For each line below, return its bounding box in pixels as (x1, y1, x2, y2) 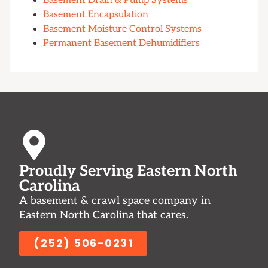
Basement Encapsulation (43, 8, 148, 20)
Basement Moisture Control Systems (43, 23, 202, 35)
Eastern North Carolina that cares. (19, 208, 188, 221)
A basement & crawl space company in (19, 194, 211, 207)
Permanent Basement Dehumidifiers (43, 37, 200, 49)
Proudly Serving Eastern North (19, 162, 237, 181)
